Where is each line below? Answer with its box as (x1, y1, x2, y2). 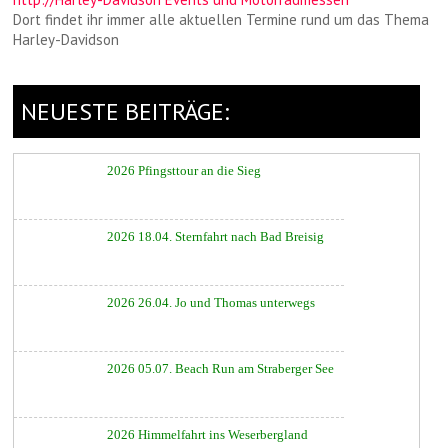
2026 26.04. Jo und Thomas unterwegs (107, 295, 316, 311)
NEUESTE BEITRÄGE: (21, 96, 230, 128)
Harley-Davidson (13, 30, 120, 50)
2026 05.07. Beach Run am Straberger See (107, 361, 335, 377)
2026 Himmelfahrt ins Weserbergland (107, 427, 309, 443)
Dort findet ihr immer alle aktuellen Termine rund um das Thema (13, 10, 430, 30)
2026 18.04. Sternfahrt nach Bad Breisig (107, 229, 325, 245)
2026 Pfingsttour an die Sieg (107, 163, 262, 179)
